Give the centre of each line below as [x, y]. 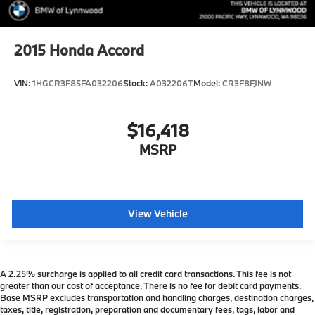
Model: [208, 83]
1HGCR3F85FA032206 [78, 83]
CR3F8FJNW [247, 83]
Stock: [136, 83]
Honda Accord [97, 50]
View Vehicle [157, 213]
